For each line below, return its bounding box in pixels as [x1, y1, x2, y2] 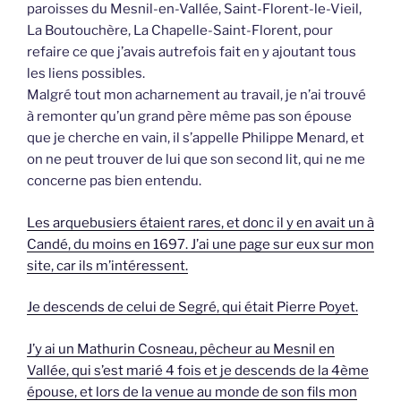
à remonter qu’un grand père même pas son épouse [27, 108, 352, 125]
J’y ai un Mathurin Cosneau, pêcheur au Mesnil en [27, 340, 335, 357]
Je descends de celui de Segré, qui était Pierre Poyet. [27, 299, 358, 316]
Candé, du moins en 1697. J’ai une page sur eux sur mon [27, 235, 374, 252]
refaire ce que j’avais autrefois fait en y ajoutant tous [27, 44, 356, 61]
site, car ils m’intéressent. [27, 257, 188, 274]
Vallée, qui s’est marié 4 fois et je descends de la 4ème [27, 362, 369, 379]
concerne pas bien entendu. [27, 173, 201, 190]
